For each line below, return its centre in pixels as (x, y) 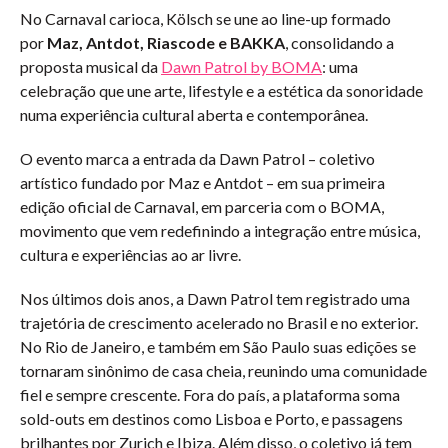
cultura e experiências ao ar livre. (130, 254)
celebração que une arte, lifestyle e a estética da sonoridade (221, 90)
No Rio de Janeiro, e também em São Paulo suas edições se (218, 346)
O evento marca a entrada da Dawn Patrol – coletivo (197, 158)
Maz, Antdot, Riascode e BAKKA (166, 42)
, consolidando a (339, 42)
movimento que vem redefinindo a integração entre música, (220, 230)
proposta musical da (90, 66)
